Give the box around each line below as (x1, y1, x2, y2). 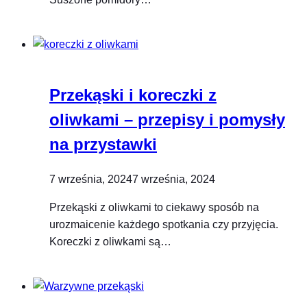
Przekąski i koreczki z (49, 85, 217, 104)
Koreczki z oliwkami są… (49, 235, 171, 247)
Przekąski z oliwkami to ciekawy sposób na (49, 201, 259, 213)
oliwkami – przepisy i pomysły (49, 110, 285, 129)
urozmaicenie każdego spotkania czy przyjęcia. (49, 218, 278, 230)
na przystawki (49, 134, 157, 153)
